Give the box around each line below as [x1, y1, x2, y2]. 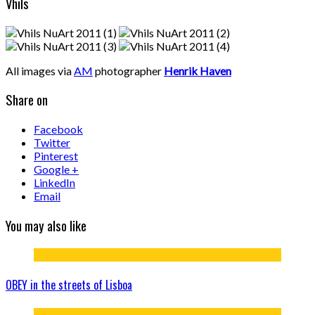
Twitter [34, 136, 70, 150]
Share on [6, 90, 48, 110]
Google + [34, 162, 79, 176]
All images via [6, 63, 74, 77]
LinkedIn [34, 176, 75, 190]
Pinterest [34, 149, 78, 163]
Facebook [34, 122, 83, 136]
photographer [93, 63, 164, 77]
